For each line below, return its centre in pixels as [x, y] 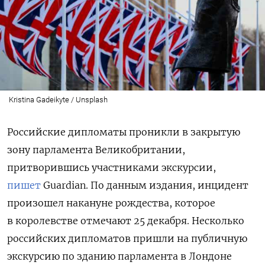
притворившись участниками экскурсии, [112, 167]
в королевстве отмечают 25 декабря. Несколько [126, 220]
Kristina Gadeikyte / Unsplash [58, 99]
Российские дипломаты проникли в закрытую [124, 132]
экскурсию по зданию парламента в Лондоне [119, 256]
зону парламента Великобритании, [96, 149]
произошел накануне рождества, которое [111, 203]
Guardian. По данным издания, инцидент [145, 185]
